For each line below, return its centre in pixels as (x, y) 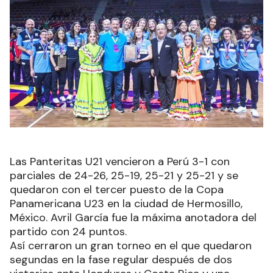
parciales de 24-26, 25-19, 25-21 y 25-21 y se (124, 176)
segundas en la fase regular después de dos (121, 260)
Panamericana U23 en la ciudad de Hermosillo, (126, 204)
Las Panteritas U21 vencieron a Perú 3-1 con (120, 162)
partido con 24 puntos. (68, 232)
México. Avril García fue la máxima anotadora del (133, 218)
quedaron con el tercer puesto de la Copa (117, 190)
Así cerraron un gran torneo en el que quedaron (131, 246)
